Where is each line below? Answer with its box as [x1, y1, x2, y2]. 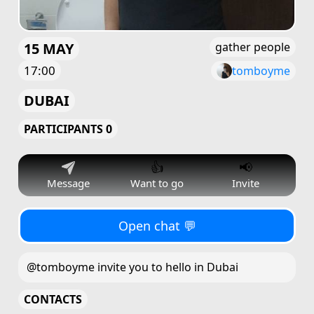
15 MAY [24, 39, 74, 58]
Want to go [130, 175, 184, 190]
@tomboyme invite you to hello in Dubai [27, 259, 238, 275]
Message [46, 175, 90, 190]
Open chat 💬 [118, 217, 196, 234]
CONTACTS [24, 292, 82, 307]
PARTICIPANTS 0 [24, 121, 112, 137]
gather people [215, 39, 290, 55]
